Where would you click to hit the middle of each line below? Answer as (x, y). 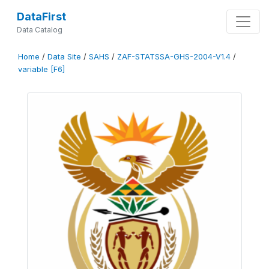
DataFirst (41, 17)
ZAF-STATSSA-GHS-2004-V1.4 (174, 57)
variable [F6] (41, 69)
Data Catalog (39, 30)
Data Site (64, 57)
